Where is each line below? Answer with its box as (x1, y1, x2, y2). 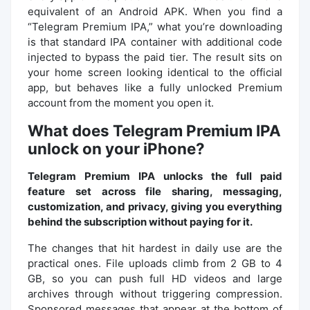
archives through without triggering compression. (28, 286, 282, 300)
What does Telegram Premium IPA (28, 120, 281, 140)
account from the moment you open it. (28, 95, 214, 109)
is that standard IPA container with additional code (28, 35, 282, 48)
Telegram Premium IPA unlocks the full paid (28, 169, 282, 183)
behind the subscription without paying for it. (28, 215, 253, 228)
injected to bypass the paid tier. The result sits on (28, 50, 282, 64)
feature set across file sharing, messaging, (28, 184, 282, 198)
